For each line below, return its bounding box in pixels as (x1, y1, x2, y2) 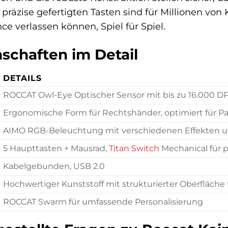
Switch (131, 144, 159, 154)
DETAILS (3, 73, 42, 83)
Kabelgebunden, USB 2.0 (3, 161, 105, 172)
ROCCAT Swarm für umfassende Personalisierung (3, 197, 203, 207)
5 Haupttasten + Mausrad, (3, 144, 109, 154)
